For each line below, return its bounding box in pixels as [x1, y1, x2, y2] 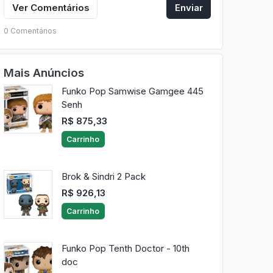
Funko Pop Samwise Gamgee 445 [61, 85, 204, 97]
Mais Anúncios [3, 65, 84, 80]
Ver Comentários [12, 1, 90, 13]
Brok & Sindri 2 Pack [61, 171, 146, 183]
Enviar [174, 1, 203, 13]
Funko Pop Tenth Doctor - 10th [61, 243, 190, 255]
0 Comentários [3, 26, 57, 35]
